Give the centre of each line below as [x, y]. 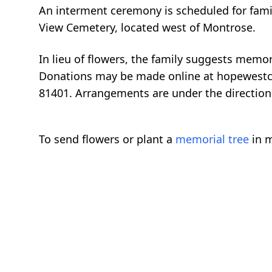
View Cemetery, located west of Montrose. [147, 28]
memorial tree [212, 139]
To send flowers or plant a [107, 139]
